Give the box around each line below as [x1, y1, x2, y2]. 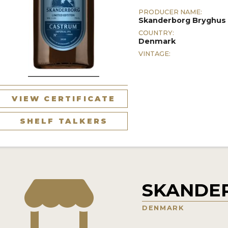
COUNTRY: [138, 29, 175, 37]
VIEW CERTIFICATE [12, 94, 116, 103]
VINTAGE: [138, 50, 171, 58]
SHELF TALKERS [19, 116, 108, 126]
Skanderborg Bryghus [138, 16, 226, 25]
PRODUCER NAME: [138, 8, 203, 16]
